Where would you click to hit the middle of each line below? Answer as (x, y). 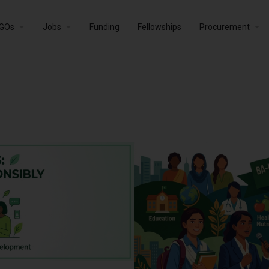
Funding (104, 27)
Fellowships (159, 27)
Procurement (225, 27)
